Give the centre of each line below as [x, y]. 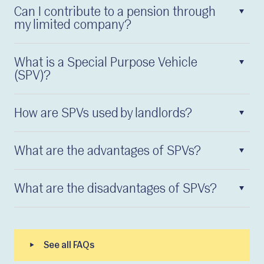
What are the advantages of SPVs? [108, 151]
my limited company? [73, 25]
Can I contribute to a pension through [115, 12]
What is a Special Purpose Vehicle [106, 63]
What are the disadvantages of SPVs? [115, 189]
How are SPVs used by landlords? [103, 114]
